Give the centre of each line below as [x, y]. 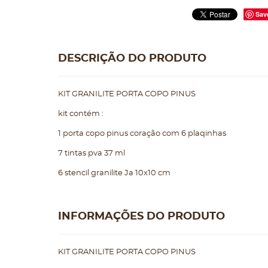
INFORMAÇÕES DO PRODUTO [141, 217]
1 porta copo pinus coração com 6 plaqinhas [143, 134]
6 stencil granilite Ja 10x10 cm [115, 173]
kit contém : [82, 114]
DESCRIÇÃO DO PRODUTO [132, 59]
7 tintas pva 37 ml [92, 153]
